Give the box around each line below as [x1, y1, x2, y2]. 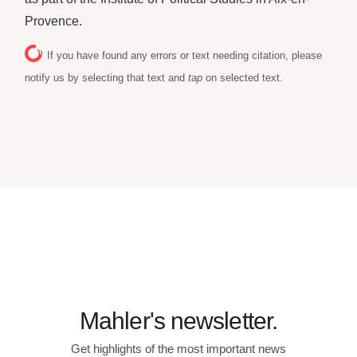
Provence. [25, 14, 83, 29]
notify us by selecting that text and [25, 71, 189, 84]
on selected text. [202, 71, 284, 84]
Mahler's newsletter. [80, 308, 277, 335]
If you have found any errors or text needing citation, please [47, 49, 323, 61]
